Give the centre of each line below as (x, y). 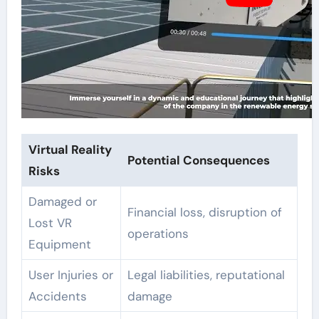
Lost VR (50, 223)
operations (158, 233)
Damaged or (62, 201)
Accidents (57, 296)
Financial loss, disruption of (204, 212)
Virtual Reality (70, 149)
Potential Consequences (198, 160)
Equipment (59, 244)
